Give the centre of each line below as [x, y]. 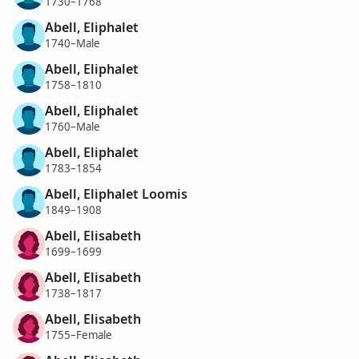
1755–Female [79, 335]
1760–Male [73, 127]
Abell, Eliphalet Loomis [116, 194]
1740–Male [73, 44]
